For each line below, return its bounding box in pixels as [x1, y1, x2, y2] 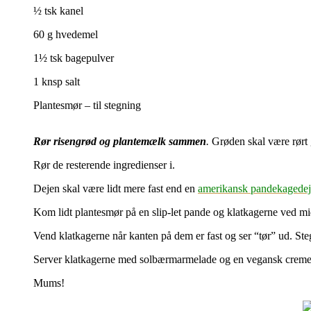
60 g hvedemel [33, 28, 98, 40]
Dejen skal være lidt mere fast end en [33, 182, 195, 194]
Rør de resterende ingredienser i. [33, 158, 175, 171]
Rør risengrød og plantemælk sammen [33, 135, 206, 147]
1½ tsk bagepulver [33, 51, 114, 64]
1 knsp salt [33, 75, 80, 87]
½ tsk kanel [33, 4, 83, 17]
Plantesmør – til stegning [33, 99, 141, 111]
